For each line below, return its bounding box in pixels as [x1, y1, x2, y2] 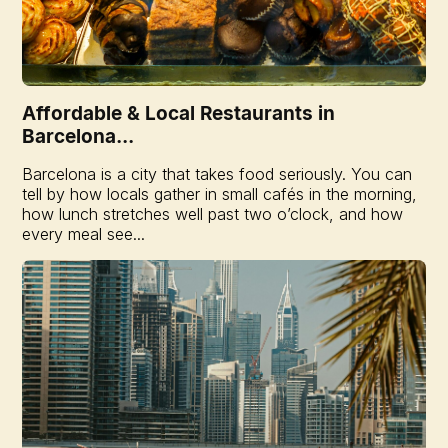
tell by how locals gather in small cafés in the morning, [22, 183, 418, 204]
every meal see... [22, 223, 146, 244]
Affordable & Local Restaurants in [22, 100, 336, 125]
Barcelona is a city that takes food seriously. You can [22, 163, 413, 184]
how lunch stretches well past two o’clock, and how [22, 203, 404, 224]
